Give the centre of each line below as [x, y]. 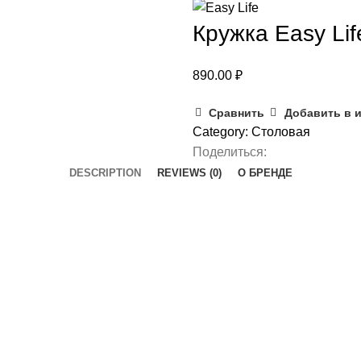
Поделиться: [230, 152]
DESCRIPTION [105, 173]
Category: [220, 132]
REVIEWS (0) [189, 173]
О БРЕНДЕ [265, 173]
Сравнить [237, 113]
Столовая [281, 132]
